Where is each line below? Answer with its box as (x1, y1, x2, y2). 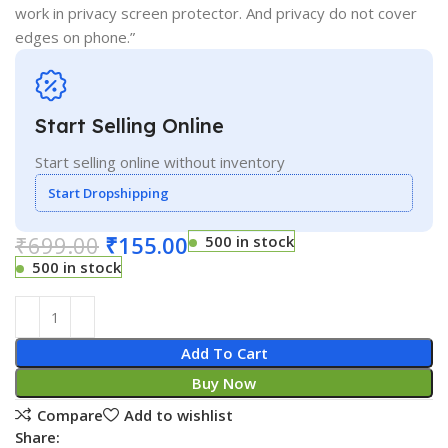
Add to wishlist (123, 404, 233, 425)
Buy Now (192, 373, 256, 394)
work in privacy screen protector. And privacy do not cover (15, 3, 418, 24)
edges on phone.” (15, 27, 136, 48)
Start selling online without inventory (35, 152, 286, 173)
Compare (36, 404, 103, 425)
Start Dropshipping (48, 184, 170, 203)
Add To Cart (180, 343, 268, 364)
